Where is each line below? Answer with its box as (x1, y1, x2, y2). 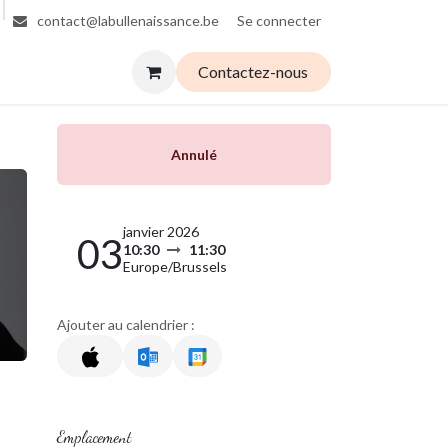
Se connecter (237, 11, 321, 29)
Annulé (171, 146, 217, 163)
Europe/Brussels (123, 258, 227, 275)
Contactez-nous (198, 62, 309, 81)
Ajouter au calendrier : (57, 316, 195, 333)
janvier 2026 (123, 223, 199, 240)
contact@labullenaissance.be (34, 12, 219, 29)
